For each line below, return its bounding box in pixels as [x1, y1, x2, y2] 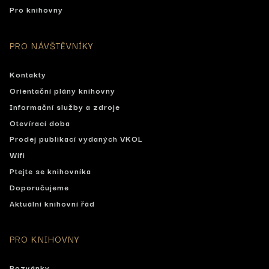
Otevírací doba [10, 116, 70, 128]
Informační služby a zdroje [10, 100, 120, 112]
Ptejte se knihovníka [10, 165, 91, 177]
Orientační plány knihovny [10, 84, 115, 97]
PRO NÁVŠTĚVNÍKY [10, 38, 94, 53]
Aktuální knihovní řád [10, 196, 95, 209]
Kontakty [10, 68, 46, 80]
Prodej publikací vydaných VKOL [10, 132, 143, 145]
